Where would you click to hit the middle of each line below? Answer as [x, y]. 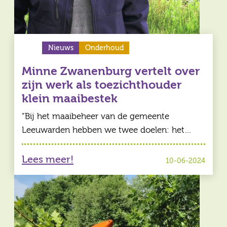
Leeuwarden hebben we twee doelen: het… [107, 130]
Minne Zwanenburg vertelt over [111, 71]
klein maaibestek [70, 99]
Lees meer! [48, 159]
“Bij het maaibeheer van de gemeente [96, 117]
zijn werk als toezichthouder [102, 85]
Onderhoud [104, 48]
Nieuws [61, 48]
